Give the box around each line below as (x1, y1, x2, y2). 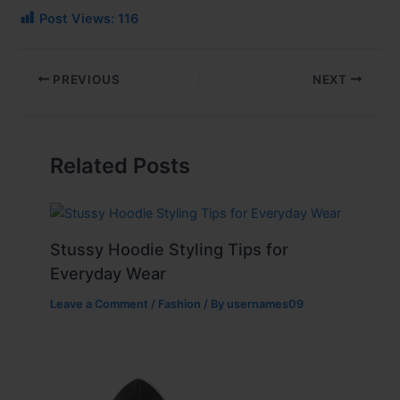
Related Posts (50, 153, 191, 179)
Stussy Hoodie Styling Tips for (50, 238, 289, 259)
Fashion (158, 296, 202, 311)
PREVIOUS (49, 71, 121, 87)
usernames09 (227, 296, 304, 311)
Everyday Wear (50, 262, 167, 283)
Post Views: (39, 10, 114, 27)
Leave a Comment (50, 296, 149, 311)
